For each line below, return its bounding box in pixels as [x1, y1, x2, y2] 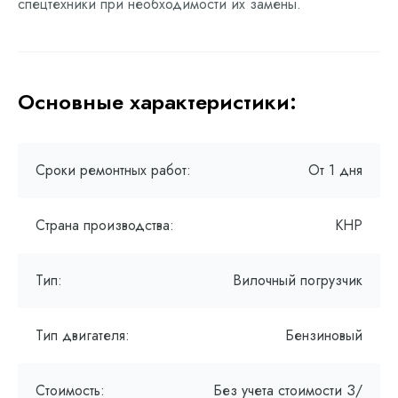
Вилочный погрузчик [233, 270, 362, 291]
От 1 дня [308, 160, 362, 180]
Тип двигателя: [36, 325, 130, 346]
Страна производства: [36, 215, 174, 235]
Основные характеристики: [18, 86, 297, 117]
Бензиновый [285, 325, 362, 346]
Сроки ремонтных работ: [36, 160, 191, 180]
